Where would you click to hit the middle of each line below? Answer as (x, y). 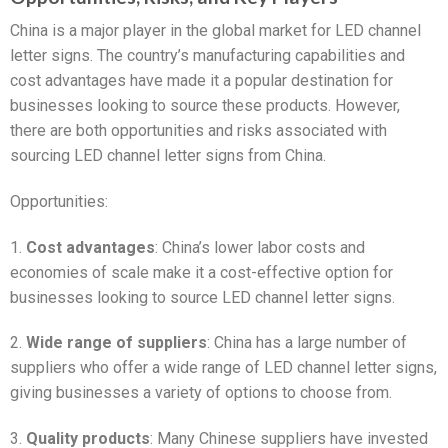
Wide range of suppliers (116, 343)
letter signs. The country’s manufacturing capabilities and (207, 56)
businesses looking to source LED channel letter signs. (202, 297)
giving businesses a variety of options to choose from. (201, 393)
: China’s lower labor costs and (260, 247)
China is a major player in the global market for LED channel (215, 31)
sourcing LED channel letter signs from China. (168, 156)
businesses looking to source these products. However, (205, 106)
